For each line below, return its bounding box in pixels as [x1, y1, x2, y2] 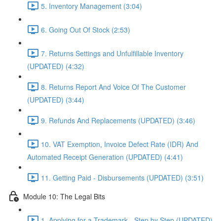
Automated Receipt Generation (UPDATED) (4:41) [27, 152, 183, 162]
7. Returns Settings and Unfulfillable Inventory [41, 48, 184, 58]
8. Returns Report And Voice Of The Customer [41, 81, 186, 92]
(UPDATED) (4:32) [27, 61, 84, 71]
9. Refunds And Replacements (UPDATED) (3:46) [41, 115, 195, 125]
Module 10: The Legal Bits [23, 191, 105, 201]
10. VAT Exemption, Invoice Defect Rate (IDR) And [41, 139, 198, 149]
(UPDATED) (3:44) [27, 95, 84, 105]
